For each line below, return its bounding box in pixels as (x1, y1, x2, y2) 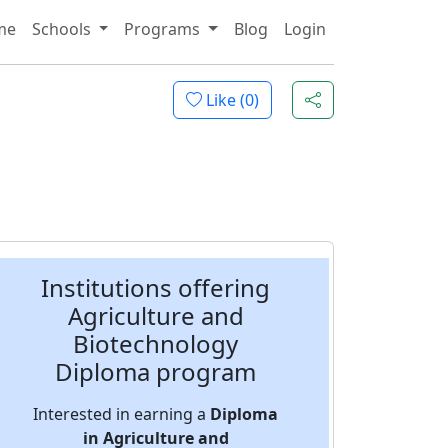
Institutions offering (41, 271, 271, 305)
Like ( (202, 89, 245, 111)
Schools (31, 17, 95, 40)
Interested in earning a (33, 403, 211, 426)
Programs (124, 17, 205, 40)
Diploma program (55, 355, 257, 389)
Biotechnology (73, 327, 239, 361)
